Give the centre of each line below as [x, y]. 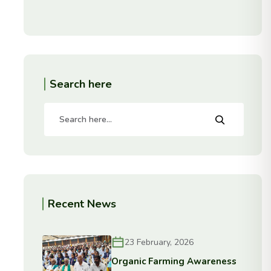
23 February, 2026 [159, 242]
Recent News [82, 204]
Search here [80, 84]
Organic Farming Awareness [174, 261]
